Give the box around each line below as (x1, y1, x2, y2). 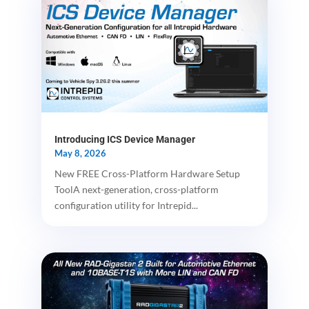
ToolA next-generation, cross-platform (54, 183, 219, 195)
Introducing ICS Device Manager (54, 133, 195, 145)
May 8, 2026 (54, 147, 106, 159)
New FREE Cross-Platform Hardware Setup (54, 167, 240, 179)
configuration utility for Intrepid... (54, 199, 198, 211)
